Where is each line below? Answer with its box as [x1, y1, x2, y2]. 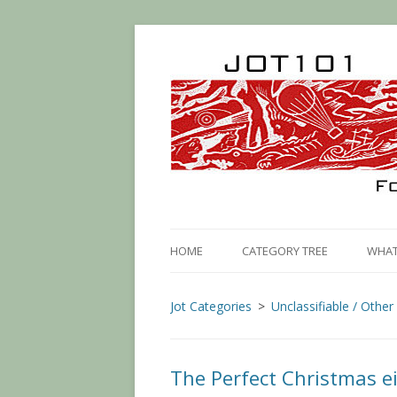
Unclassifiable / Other [271, 298, 393, 315]
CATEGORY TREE [241, 243, 328, 259]
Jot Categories [170, 298, 252, 315]
